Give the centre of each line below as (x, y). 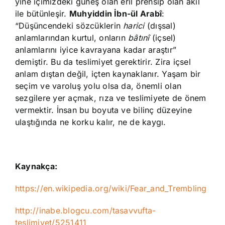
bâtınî (140, 38)
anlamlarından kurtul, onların (72, 38)
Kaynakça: (36, 166)
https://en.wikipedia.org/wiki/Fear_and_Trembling (111, 189)
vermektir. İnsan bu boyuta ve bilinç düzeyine (103, 110)
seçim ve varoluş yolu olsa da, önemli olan (98, 86)
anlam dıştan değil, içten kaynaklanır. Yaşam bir (108, 74)
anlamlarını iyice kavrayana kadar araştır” (96, 50)
